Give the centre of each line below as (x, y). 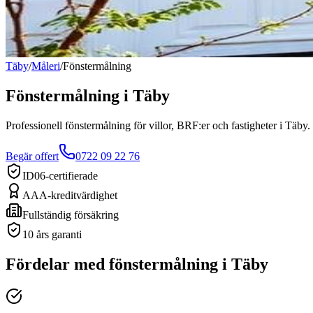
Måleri (46, 66)
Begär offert (32, 156)
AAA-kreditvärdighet (70, 195)
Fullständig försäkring (71, 214)
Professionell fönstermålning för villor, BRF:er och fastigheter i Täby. (158, 125)
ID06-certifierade (60, 175)
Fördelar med (57, 264)
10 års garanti (52, 234)
